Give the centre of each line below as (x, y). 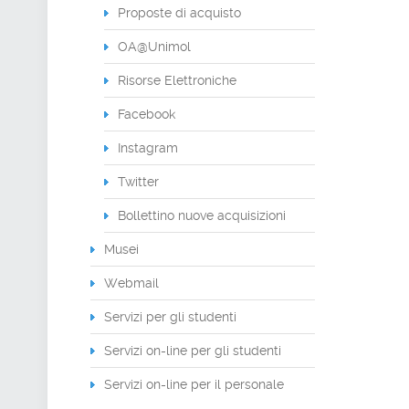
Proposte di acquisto (179, 13)
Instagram (148, 148)
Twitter (138, 182)
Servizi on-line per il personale (194, 384)
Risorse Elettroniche (177, 80)
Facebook (147, 114)
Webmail (131, 283)
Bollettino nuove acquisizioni (202, 215)
